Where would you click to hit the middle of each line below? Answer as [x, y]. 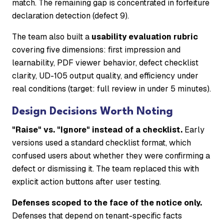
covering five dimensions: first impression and [96, 50]
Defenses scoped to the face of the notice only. [107, 203]
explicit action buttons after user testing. [86, 182]
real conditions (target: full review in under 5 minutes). [111, 89]
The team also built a [52, 37]
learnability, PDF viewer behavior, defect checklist [105, 63]
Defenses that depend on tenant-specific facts [97, 216]
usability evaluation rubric [145, 37]
